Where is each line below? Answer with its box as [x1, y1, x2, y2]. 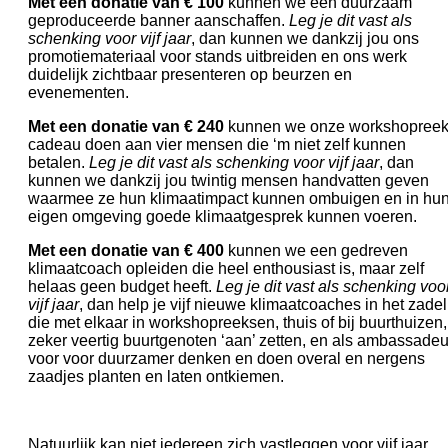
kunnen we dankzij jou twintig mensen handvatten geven [28, 172, 429, 190]
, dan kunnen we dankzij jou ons [191, 30, 419, 48]
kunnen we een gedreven [224, 242, 408, 260]
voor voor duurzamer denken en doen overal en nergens [28, 350, 425, 368]
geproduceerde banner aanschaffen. [28, 12, 289, 30]
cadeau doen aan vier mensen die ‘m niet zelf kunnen [28, 136, 406, 154]
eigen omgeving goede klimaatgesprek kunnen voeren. [28, 208, 421, 226]
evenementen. [28, 84, 133, 102]
